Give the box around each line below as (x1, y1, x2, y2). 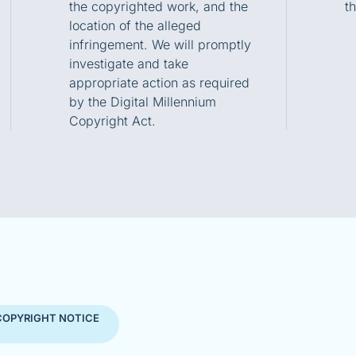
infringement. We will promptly (68, 36, 251, 52)
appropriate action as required (68, 74, 250, 91)
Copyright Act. (68, 112, 156, 129)
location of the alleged (68, 17, 201, 33)
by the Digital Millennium (68, 93, 216, 110)
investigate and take (68, 55, 188, 72)
